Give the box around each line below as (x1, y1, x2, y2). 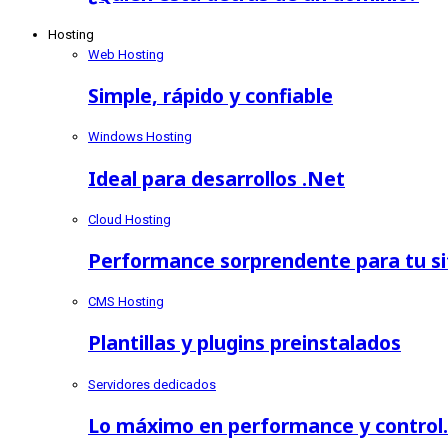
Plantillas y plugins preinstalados (88, 329, 401, 357)
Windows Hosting (88, 129, 192, 145)
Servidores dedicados (88, 376, 216, 392)
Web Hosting (88, 47, 164, 63)
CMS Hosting (88, 294, 164, 310)
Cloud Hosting (88, 211, 171, 227)
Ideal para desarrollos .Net (88, 164, 345, 192)
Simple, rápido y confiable (88, 82, 333, 110)
